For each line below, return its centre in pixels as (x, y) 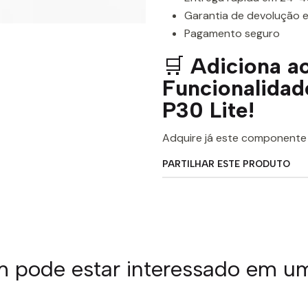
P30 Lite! (208, 110)
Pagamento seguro (232, 33)
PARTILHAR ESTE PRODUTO (226, 164)
